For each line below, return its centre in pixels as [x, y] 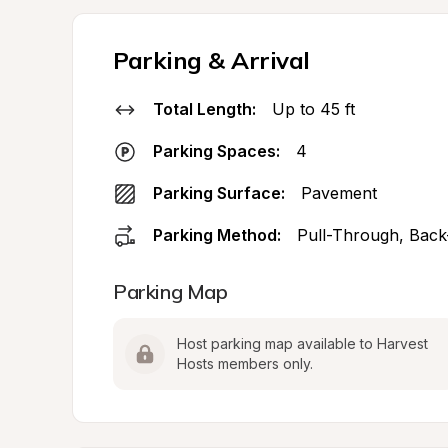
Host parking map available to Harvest [302, 343]
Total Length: [204, 109]
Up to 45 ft [313, 109]
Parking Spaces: [216, 151]
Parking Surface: [219, 193]
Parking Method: [217, 235]
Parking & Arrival [211, 60]
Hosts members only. [245, 363]
